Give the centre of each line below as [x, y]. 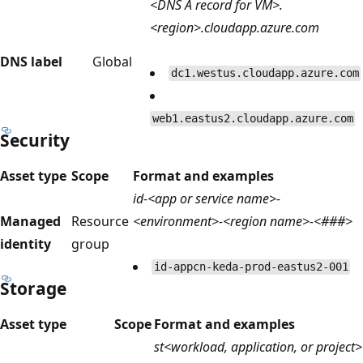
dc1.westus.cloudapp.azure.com [265, 73]
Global [112, 61]
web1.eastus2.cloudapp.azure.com [252, 119]
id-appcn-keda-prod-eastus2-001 [251, 267]
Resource [100, 221]
